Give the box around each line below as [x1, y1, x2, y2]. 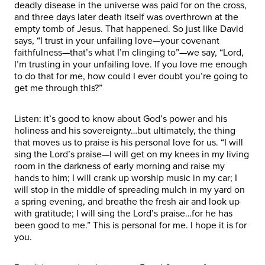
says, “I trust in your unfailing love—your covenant [14, 34, 219, 47]
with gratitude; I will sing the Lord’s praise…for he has [14, 207, 232, 219]
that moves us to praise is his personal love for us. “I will [14, 136, 243, 148]
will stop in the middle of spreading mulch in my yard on [14, 183, 245, 196]
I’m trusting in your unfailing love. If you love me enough [14, 58, 247, 70]
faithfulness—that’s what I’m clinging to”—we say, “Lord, [14, 46, 244, 59]
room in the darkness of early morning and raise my [14, 160, 225, 172]
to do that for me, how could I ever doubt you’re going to [14, 70, 248, 82]
